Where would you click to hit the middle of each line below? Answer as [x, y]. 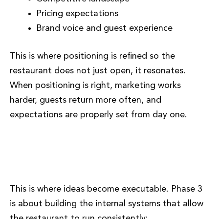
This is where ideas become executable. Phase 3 [106, 189]
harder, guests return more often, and [86, 100]
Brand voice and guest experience [104, 28]
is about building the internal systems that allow [107, 204]
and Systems [46, 165]
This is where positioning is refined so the [92, 56]
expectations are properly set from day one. [99, 115]
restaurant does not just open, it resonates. [98, 71]
